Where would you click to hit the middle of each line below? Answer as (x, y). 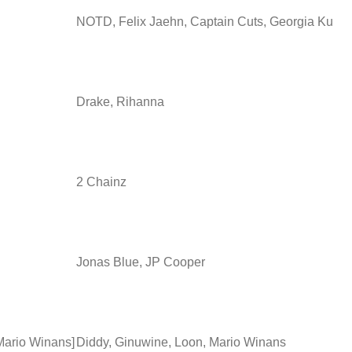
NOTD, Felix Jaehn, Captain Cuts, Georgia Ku (205, 21)
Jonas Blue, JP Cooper (141, 262)
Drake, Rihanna (120, 101)
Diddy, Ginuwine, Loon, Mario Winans (181, 342)
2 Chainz (101, 181)
